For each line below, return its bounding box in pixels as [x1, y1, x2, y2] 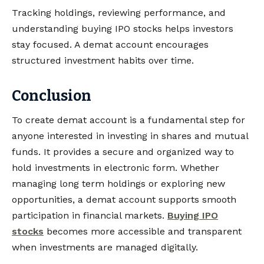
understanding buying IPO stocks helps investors [12, 22, 233, 34]
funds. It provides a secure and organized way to [12, 146, 234, 157]
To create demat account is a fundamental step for [12, 114, 245, 126]
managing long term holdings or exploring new [12, 177, 225, 189]
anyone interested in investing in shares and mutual [12, 130, 248, 141]
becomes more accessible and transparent [44, 225, 242, 237]
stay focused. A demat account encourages [12, 38, 209, 50]
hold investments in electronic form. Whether [12, 161, 219, 173]
